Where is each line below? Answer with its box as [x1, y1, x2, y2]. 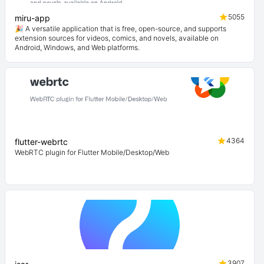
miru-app [15, 13, 50, 23]
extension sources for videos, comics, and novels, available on [15, 34, 219, 42]
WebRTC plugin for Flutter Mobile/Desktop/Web [15, 148, 169, 157]
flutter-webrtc [15, 137, 68, 147]
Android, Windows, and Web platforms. [15, 43, 140, 52]
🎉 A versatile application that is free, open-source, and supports [15, 24, 226, 33]
